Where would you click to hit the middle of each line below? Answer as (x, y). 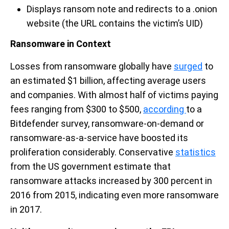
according (165, 109)
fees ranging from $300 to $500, (77, 109)
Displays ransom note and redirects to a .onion (122, 9)
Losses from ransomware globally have (92, 66)
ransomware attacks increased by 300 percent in (111, 180)
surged (188, 66)
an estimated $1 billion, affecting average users (108, 80)
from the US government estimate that (90, 166)
